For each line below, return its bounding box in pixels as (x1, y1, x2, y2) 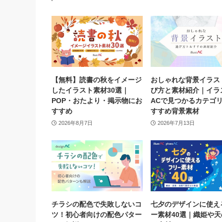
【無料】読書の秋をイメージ (52, 76, 142, 84)
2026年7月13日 (157, 119, 195, 126)
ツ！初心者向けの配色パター (52, 211, 142, 219)
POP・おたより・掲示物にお (52, 97, 142, 105)
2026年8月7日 (58, 119, 93, 126)
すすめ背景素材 (151, 107, 199, 115)
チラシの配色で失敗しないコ (52, 200, 142, 209)
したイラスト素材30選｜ (52, 86, 129, 95)
